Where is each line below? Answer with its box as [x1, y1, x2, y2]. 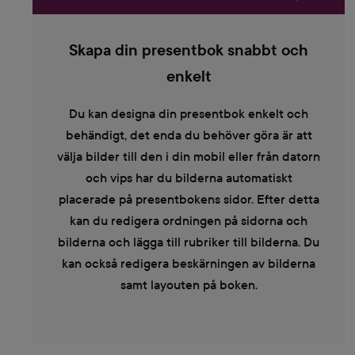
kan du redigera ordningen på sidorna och [70, 212, 307, 228]
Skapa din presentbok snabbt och [69, 41, 308, 59]
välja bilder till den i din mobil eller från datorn [57, 148, 320, 164]
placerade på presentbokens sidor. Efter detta [58, 191, 319, 207]
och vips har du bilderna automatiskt [85, 170, 292, 185]
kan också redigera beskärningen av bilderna [62, 255, 315, 271]
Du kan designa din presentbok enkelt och [69, 105, 308, 121]
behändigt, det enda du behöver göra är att [65, 127, 312, 143]
